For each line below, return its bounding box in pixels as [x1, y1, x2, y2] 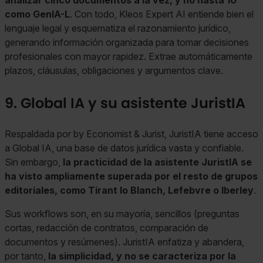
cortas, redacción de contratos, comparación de [5, 221, 208, 234]
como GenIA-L [5, 8, 70, 21]
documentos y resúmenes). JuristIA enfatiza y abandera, [5, 235, 244, 248]
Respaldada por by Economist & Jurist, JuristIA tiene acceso [5, 127, 258, 140]
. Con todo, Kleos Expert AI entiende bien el [70, 8, 254, 21]
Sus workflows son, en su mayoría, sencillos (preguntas [5, 207, 240, 220]
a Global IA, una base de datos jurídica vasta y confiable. [5, 141, 244, 154]
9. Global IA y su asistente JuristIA [5, 93, 245, 113]
